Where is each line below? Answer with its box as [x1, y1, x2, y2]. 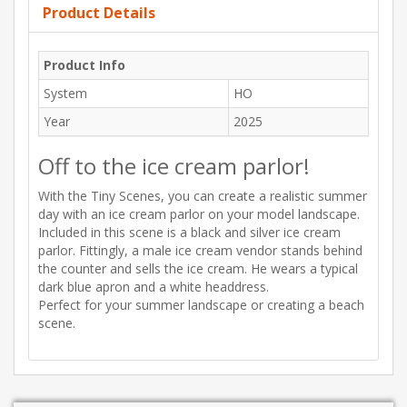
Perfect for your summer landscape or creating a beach [38, 296, 364, 314]
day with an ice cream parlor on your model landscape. [38, 205, 360, 223]
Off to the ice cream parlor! [38, 151, 310, 182]
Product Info [44, 56, 125, 74]
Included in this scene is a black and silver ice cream [38, 223, 341, 242]
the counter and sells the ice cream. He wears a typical [38, 260, 358, 278]
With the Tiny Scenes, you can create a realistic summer [38, 187, 367, 205]
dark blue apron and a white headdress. [38, 278, 269, 296]
